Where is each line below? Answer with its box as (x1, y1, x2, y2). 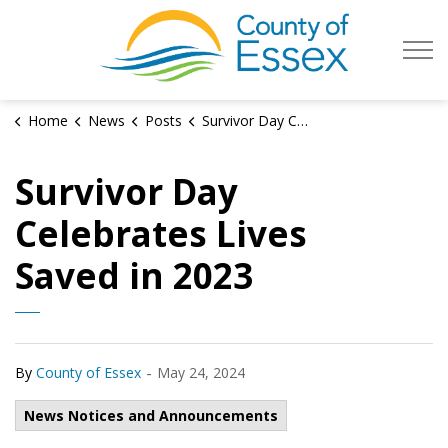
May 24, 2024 (157, 363, 245, 382)
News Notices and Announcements (24, 406, 278, 425)
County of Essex (36, 363, 141, 382)
